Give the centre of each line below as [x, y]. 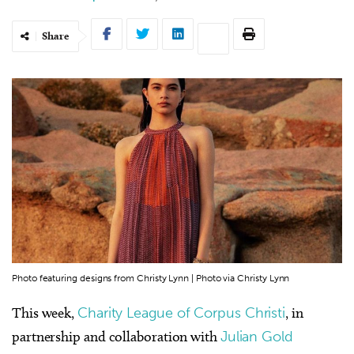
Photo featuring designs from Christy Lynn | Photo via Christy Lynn [151, 278]
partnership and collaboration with [116, 336]
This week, [45, 313]
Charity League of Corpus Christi [182, 313]
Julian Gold [256, 336]
